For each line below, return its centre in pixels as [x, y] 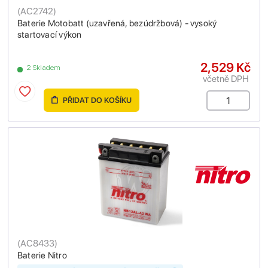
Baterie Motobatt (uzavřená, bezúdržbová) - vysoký [117, 24]
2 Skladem [44, 68]
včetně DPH [226, 79]
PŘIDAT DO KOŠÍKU [96, 100]
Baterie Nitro [42, 256]
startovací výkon [50, 35]
